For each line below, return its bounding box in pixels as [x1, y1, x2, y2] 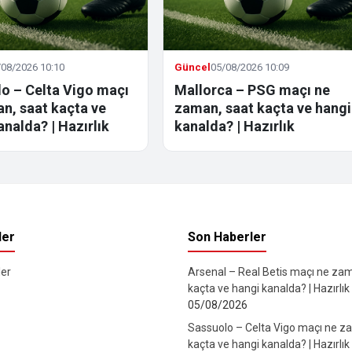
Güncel [174, 61, 211, 74]
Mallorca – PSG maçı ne [174, 82, 331, 99]
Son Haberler [188, 229, 266, 245]
